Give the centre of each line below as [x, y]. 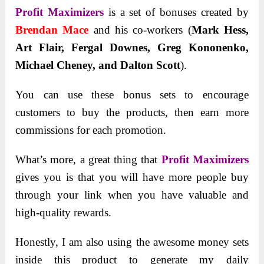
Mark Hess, [220, 29]
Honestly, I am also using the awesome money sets [132, 242]
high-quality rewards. [64, 212]
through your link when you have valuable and [132, 194]
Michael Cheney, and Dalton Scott [98, 65]
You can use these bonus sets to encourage [132, 94]
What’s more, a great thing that [88, 159]
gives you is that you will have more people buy [132, 177]
